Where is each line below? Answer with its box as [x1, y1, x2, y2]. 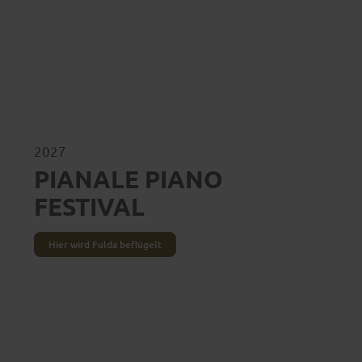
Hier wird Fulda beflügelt [48, 237, 162, 251]
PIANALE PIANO [34, 164, 223, 194]
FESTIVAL [34, 192, 145, 221]
